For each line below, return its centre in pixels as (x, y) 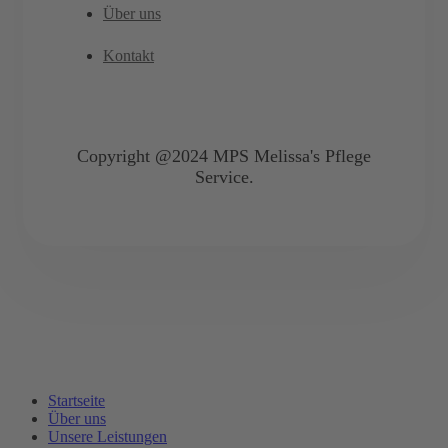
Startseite (76, 401)
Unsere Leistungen (107, 437)
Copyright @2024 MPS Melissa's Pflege (224, 156)
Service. (224, 177)
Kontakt (128, 56)
